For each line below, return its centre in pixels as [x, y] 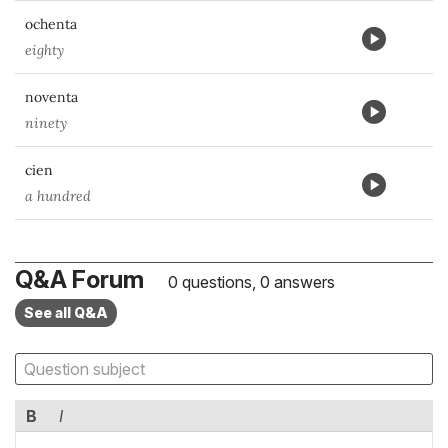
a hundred [58, 196]
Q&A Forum [79, 279]
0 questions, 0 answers [249, 282]
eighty [44, 50]
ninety [46, 123]
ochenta [51, 24]
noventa [51, 97]
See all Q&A [66, 312]
